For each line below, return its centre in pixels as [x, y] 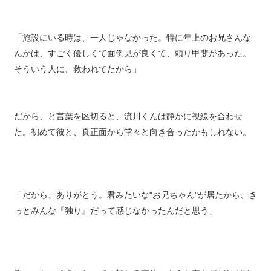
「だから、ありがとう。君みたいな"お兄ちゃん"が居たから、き [135, 203]
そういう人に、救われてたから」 [77, 77]
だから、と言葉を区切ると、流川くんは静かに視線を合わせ [128, 125]
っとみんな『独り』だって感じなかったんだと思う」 [115, 219]
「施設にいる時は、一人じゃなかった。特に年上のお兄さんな [132, 46]
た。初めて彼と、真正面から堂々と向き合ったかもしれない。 [132, 140]
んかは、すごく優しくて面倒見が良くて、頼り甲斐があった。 [132, 62]
